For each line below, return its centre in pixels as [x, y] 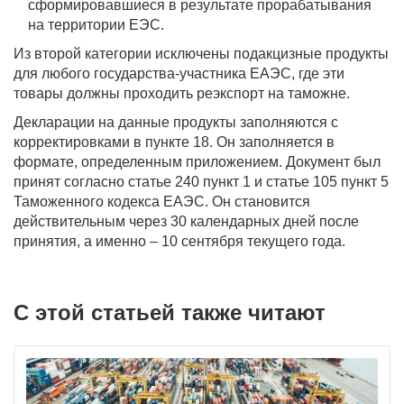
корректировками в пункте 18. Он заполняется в [174, 142]
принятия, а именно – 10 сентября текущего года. [179, 241]
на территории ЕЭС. [96, 24]
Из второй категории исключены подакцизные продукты [201, 53]
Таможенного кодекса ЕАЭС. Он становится [162, 201]
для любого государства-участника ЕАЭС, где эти [179, 73]
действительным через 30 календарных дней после [186, 221]
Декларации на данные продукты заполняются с [176, 122]
